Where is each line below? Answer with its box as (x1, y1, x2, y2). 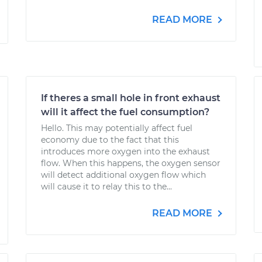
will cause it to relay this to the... (41, 181, 172, 192)
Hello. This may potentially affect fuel (41, 123, 192, 133)
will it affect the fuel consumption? (41, 106, 209, 118)
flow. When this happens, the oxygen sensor (41, 158, 220, 168)
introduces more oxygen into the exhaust (41, 146, 210, 157)
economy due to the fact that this (41, 135, 179, 145)
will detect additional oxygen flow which (41, 170, 206, 180)
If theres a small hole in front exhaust (41, 92, 220, 104)
